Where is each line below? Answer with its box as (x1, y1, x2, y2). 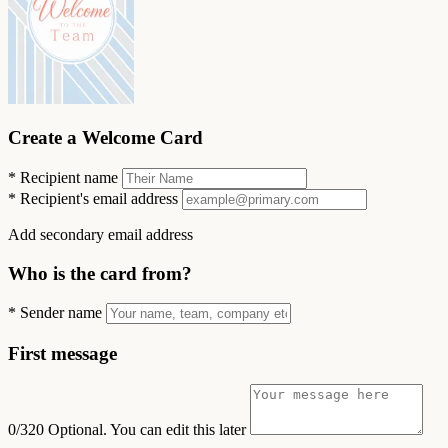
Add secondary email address (8, 225, 193, 243)
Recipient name (16, 168, 122, 186)
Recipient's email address (16, 189, 182, 207)
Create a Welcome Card (8, 127, 203, 149)
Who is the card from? (8, 262, 192, 284)
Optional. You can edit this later (48, 420, 250, 438)
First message (8, 343, 117, 365)
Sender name (16, 304, 106, 322)
